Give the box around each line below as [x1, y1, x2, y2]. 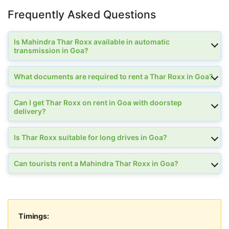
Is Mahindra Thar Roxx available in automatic [14, 37, 170, 47]
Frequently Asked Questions [8, 8, 156, 21]
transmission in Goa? [14, 46, 88, 55]
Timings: [18, 212, 49, 221]
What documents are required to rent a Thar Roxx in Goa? [14, 72, 213, 81]
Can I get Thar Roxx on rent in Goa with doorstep [14, 98, 182, 107]
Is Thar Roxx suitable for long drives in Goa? [14, 133, 167, 142]
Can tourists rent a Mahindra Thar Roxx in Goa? [14, 159, 178, 168]
